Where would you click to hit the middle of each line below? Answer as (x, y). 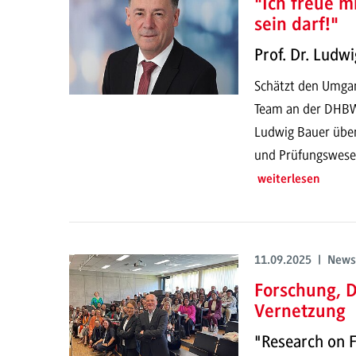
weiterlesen (288, 179)
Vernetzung (300, 312)
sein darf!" (296, 25)
